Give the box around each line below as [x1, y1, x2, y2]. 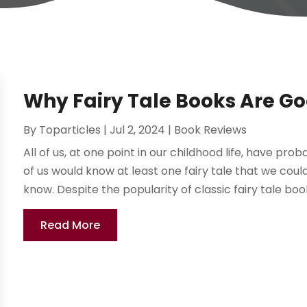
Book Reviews [174, 122, 247, 138]
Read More [40, 217, 101, 234]
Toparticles [39, 122, 101, 138]
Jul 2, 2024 [110, 122, 166, 138]
